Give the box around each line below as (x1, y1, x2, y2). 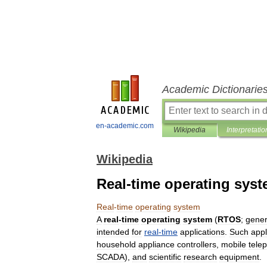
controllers (177, 240, 216, 249)
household (97, 240, 136, 249)
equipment (219, 252, 259, 262)
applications (180, 227, 225, 237)
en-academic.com (96, 122, 154, 130)
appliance (138, 240, 175, 249)
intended (97, 227, 129, 237)
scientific (149, 252, 181, 262)
